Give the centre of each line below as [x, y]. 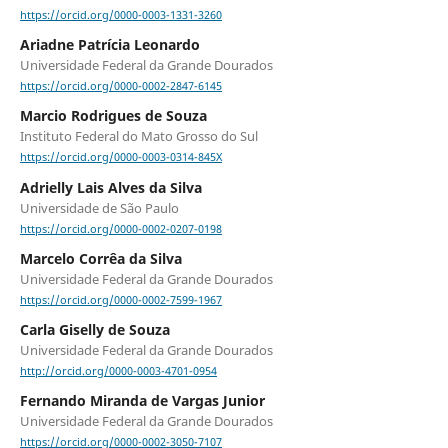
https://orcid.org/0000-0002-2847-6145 [120, 86]
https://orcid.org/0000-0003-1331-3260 [120, 15]
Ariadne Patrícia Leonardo [109, 45]
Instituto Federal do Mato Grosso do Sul [138, 136]
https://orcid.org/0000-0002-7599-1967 [120, 300]
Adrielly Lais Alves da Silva [110, 187]
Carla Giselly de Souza [94, 329]
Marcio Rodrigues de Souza [113, 116]
